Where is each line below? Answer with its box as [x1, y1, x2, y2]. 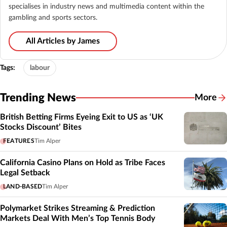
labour [30, 64, 50, 71]
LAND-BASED [3, 183, 43, 190]
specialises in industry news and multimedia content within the [9, 3, 204, 10]
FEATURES [3, 137, 34, 144]
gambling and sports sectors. [9, 14, 97, 21]
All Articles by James [26, 36, 100, 45]
